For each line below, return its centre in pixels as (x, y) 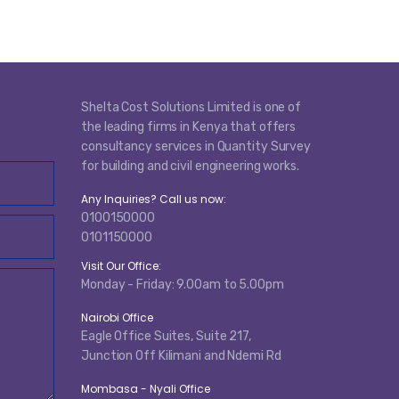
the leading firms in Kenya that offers (189, 126)
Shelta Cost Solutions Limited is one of (191, 107)
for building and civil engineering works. (190, 166)
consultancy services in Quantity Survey (196, 146)
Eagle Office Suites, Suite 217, (166, 336)
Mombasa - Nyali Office (146, 388)
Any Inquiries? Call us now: (154, 199)
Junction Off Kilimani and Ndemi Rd (181, 355)
